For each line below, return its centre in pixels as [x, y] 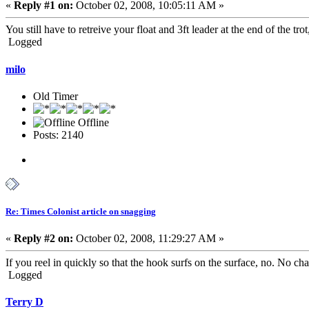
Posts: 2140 [58, 134]
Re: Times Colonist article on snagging [81, 212]
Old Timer [56, 96]
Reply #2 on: [43, 239]
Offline [92, 122]
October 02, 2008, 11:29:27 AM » [149, 239]
